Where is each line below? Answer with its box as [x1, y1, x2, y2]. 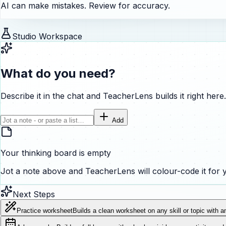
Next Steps [13, 189, 55, 200]
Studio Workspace [12, 31, 82, 42]
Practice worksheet [17, 207, 73, 215]
